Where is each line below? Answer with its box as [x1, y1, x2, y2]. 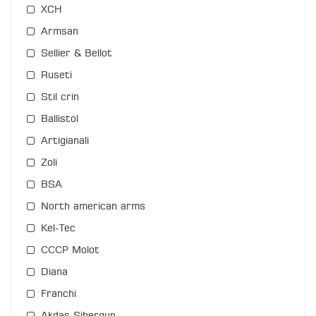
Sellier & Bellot [41, 49, 112, 59]
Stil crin [41, 92, 79, 103]
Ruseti [41, 71, 72, 81]
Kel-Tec [41, 224, 75, 234]
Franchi [41, 289, 76, 300]
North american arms [41, 202, 145, 212]
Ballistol [41, 114, 78, 125]
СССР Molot [41, 245, 99, 256]
